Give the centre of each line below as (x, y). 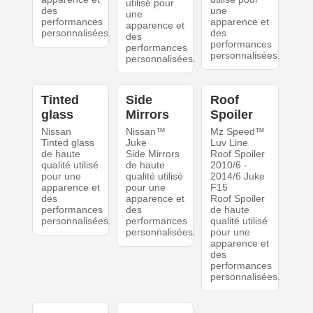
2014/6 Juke (238, 176)
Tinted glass (67, 143)
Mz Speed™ (238, 132)
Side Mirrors (152, 154)
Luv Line (230, 143)
